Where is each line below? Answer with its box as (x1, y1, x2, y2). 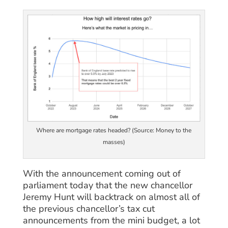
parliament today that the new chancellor (22, 179, 192, 192)
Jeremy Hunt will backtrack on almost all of (22, 191, 200, 204)
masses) (102, 138, 125, 147)
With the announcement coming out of (22, 167, 181, 180)
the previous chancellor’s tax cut (22, 203, 155, 215)
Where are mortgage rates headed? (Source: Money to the (36, 126, 192, 135)
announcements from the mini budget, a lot (22, 214, 200, 227)
